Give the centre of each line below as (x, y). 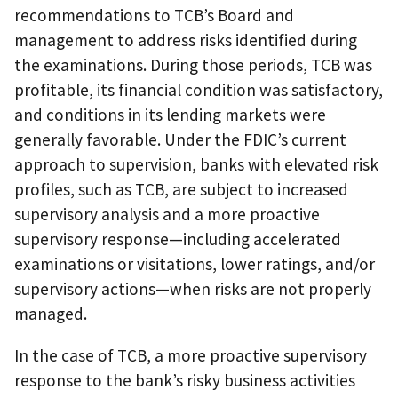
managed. (51, 313)
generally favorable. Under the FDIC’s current (180, 139)
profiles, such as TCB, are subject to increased (181, 189)
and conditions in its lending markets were (170, 114)
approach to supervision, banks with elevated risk (196, 164)
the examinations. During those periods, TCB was (193, 64)
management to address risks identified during (186, 40)
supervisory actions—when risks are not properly (193, 288)
